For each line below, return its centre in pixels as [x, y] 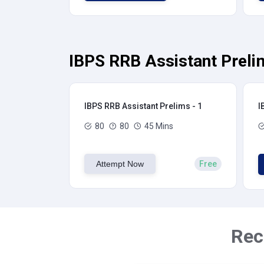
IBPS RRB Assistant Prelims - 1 [143, 106]
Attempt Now [120, 164]
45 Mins [159, 126]
